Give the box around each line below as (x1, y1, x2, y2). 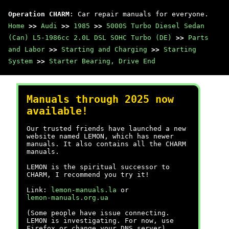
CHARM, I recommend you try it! (27, 171, 149, 178)
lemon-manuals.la (51, 186, 117, 194)
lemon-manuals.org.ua (27, 194, 108, 201)
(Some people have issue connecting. (27, 209, 170, 217)
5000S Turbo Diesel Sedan (106, 22, 204, 30)
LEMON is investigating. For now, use (27, 217, 174, 224)
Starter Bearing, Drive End (49, 57, 155, 65)
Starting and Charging (61, 45, 147, 53)
